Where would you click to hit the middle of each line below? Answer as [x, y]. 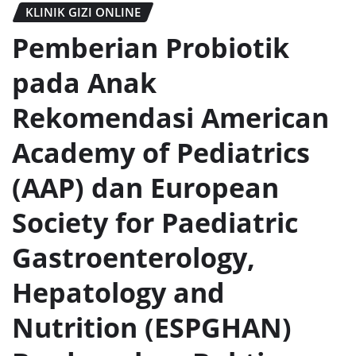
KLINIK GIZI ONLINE [83, 12]
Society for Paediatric [155, 222]
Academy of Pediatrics [161, 152]
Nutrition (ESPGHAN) [152, 327]
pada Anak [84, 82]
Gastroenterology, [133, 257]
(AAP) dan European [145, 187]
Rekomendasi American [170, 117]
